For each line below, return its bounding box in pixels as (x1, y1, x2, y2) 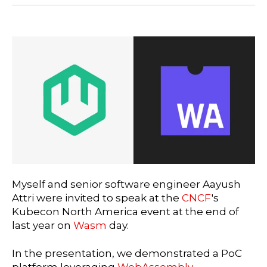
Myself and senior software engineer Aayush (12, 178, 241, 191)
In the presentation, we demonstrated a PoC (12, 247, 242, 260)
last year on (12, 219, 73, 232)
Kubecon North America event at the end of (12, 206, 239, 218)
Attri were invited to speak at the (12, 192, 182, 204)
